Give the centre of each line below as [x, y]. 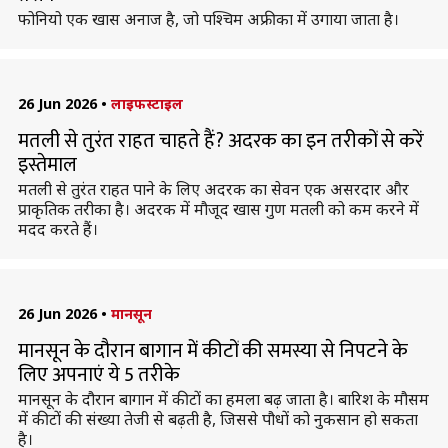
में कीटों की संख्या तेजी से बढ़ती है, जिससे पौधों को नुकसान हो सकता [217, 419]
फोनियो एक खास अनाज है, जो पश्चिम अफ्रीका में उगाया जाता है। [208, 19]
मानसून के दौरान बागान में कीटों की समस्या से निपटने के [212, 351]
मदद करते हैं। [57, 229]
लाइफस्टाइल [146, 103]
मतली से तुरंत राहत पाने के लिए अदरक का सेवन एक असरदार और [213, 189]
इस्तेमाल [47, 165]
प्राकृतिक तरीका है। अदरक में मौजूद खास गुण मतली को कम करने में [218, 209]
